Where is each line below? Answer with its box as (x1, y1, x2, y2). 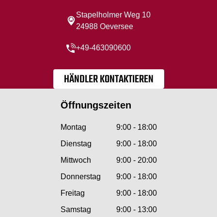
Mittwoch (60, 155, 91, 164)
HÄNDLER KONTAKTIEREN (63, 71, 154, 88)
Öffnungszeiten (60, 99, 131, 110)
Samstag (60, 205, 91, 214)
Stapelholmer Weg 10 (76, 10, 151, 19)
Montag (60, 123, 86, 131)
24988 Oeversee (76, 22, 133, 31)
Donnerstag (60, 172, 101, 181)
